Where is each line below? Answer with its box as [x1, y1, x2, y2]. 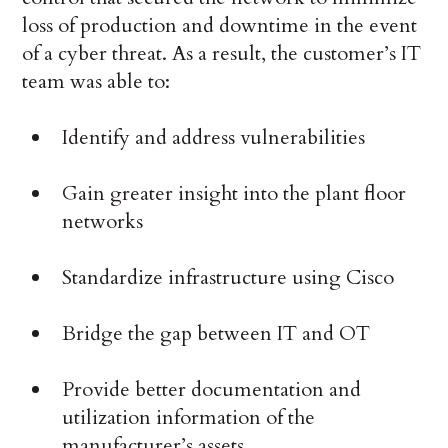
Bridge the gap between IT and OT [62, 320, 371, 348]
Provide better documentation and [62, 376, 362, 404]
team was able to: [22, 68, 171, 96]
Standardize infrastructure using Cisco [62, 264, 395, 292]
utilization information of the [62, 404, 316, 432]
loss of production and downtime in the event [22, 12, 418, 40]
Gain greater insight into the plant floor [62, 180, 407, 208]
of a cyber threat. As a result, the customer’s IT [22, 40, 422, 68]
